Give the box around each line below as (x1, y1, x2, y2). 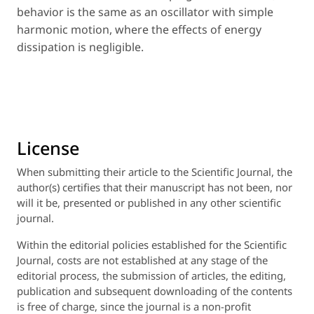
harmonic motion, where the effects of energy (17, 21, 261, 37)
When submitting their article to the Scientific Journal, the (17, 165, 292, 179)
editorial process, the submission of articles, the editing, (17, 268, 286, 283)
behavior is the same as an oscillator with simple (17, 4, 273, 20)
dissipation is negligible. (17, 39, 144, 55)
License (17, 136, 79, 161)
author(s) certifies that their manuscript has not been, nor (17, 180, 292, 195)
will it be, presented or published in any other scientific (17, 196, 281, 210)
